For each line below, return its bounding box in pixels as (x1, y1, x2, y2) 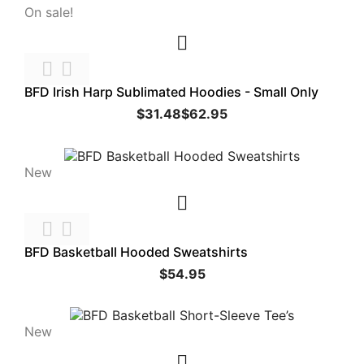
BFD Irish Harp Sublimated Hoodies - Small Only (24, 84, 318, 101)
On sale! (24, 4, 73, 21)
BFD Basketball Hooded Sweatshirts (24, 243, 248, 260)
